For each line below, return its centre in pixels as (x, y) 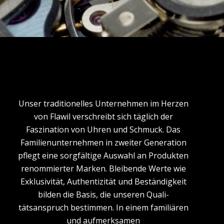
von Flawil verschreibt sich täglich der (103, 116)
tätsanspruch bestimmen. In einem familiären (103, 207)
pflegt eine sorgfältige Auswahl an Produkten (103, 155)
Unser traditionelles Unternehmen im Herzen (103, 103)
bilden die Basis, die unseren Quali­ (103, 194)
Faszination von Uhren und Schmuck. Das (103, 129)
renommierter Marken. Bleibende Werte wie (103, 168)
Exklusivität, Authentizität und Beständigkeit (103, 181)
